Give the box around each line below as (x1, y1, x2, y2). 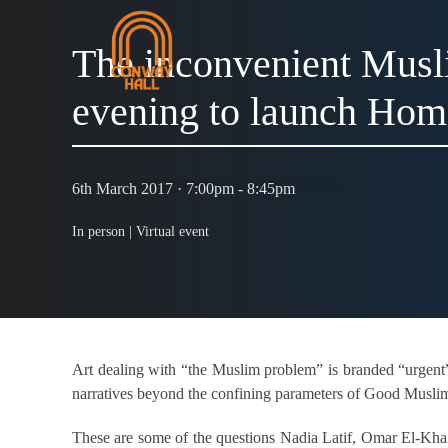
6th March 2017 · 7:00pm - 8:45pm (72, 180, 295, 198)
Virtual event (136, 224, 209, 240)
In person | (72, 224, 136, 240)
